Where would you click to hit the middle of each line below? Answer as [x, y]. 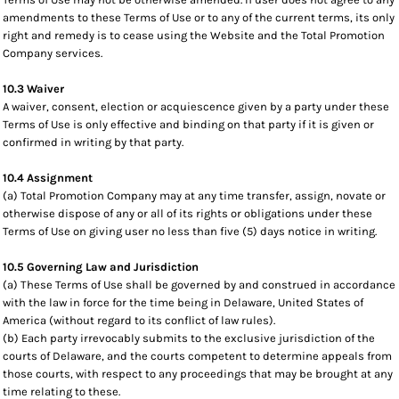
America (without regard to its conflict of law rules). [139, 320]
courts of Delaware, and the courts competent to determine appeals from [197, 356]
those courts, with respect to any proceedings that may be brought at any [198, 374]
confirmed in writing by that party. [93, 142]
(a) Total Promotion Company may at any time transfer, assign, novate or [194, 195]
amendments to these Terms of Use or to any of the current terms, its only [199, 17]
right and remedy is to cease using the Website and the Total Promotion [194, 35]
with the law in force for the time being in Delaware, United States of [183, 302]
